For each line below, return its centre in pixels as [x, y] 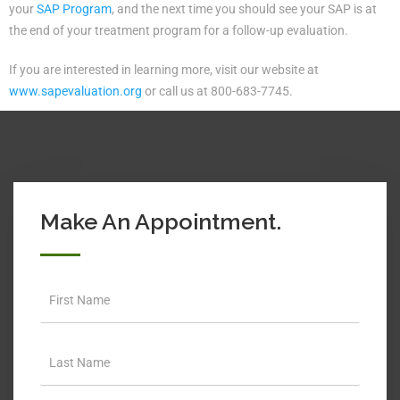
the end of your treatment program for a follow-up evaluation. [179, 30]
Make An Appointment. [161, 221]
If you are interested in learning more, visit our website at [164, 69]
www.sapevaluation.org [75, 91]
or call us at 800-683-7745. [217, 91]
